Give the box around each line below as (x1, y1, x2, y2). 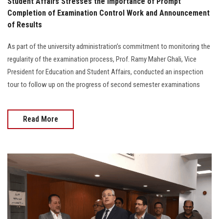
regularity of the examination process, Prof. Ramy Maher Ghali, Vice (7, 54, 197, 64)
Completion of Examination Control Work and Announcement (7, 8, 210, 18)
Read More (23, 114, 58, 124)
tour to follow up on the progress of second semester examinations (7, 80, 200, 89)
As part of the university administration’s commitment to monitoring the (7, 42, 210, 51)
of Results (7, 20, 42, 29)
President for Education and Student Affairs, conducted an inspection (7, 67, 203, 76)
